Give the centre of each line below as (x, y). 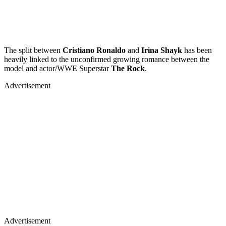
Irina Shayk (162, 50)
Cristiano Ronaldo (94, 50)
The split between (33, 50)
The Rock (128, 68)
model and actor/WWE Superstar (58, 68)
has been (197, 50)
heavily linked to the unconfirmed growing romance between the (107, 59)
